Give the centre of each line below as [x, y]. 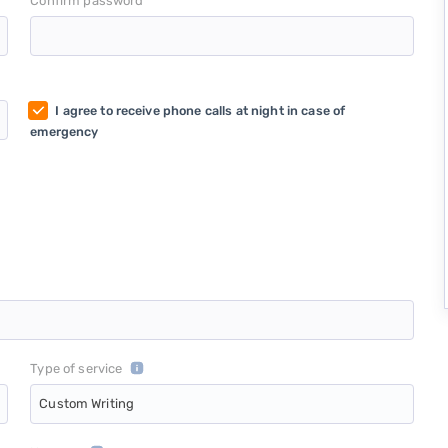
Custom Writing [87, 404]
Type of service [76, 369]
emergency [64, 132]
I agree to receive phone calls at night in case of [200, 111]
